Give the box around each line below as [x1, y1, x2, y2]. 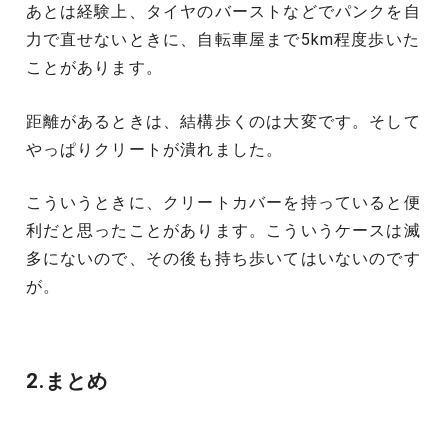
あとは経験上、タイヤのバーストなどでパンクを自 [25, 2, 421, 22]
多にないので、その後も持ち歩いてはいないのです [25, 249, 421, 269]
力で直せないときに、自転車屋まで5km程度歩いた [25, 30, 421, 50]
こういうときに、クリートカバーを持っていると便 [25, 193, 421, 213]
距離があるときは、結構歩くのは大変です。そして [25, 111, 421, 131]
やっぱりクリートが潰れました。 [25, 139, 284, 159]
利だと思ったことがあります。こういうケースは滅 [25, 221, 421, 241]
